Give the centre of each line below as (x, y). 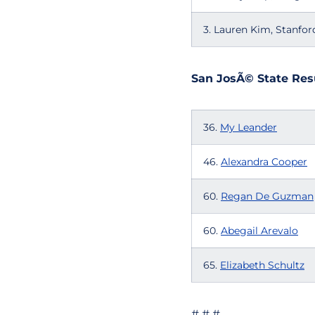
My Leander (249, 127)
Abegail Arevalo (259, 231)
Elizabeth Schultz (262, 265)
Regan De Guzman (267, 196)
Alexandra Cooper (264, 162)
